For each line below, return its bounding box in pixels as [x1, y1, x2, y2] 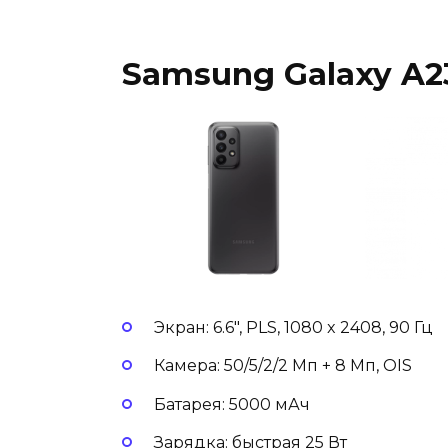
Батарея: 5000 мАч [154, 394, 314, 414]
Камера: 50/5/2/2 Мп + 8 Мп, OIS [154, 356, 416, 376]
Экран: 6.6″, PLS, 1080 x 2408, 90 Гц [154, 318, 437, 338]
